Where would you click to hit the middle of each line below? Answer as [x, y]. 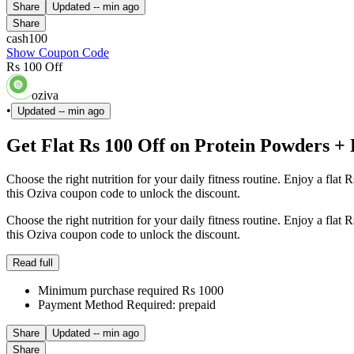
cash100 [27, 39]
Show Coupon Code [58, 53]
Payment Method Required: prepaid [127, 305]
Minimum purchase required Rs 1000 [131, 291]
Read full [33, 263]
